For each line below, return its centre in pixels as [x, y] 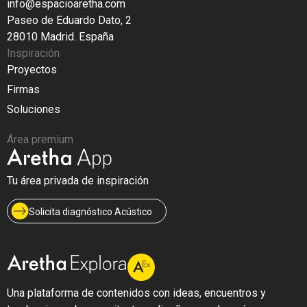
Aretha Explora [41, 245]
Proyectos [32, 69]
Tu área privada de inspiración [78, 180]
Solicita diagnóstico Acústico [90, 211]
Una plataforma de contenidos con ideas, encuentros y [136, 293]
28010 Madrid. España [60, 36]
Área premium [40, 139]
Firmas [23, 89]
